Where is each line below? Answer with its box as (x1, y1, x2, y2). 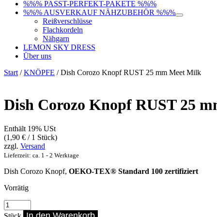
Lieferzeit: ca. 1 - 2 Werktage (4, 151, 79, 159)
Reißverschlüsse (43, 16, 92, 25)
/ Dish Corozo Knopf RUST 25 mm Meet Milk (55, 68, 201, 77)
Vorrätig (4, 183, 29, 192)
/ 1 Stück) (26, 133, 57, 141)
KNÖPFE (24, 68, 55, 77)
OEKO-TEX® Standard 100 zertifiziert (69, 167, 198, 175)
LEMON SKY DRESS (23, 43, 95, 51)
